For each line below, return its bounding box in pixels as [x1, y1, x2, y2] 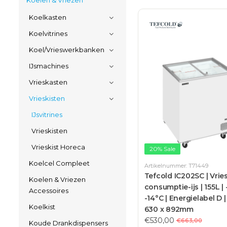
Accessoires [29, 186, 68, 195]
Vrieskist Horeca [31, 143, 85, 151]
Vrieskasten [29, 78, 67, 86]
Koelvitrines [29, 29, 67, 37]
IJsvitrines [31, 110, 62, 119]
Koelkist [29, 203, 55, 211]
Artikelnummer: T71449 [144, 162, 208, 170]
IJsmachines [29, 62, 68, 70]
